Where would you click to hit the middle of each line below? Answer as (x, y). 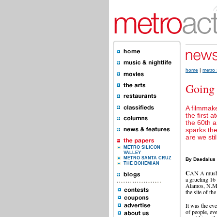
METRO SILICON (142, 147)
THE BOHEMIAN (141, 163)
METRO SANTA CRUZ (147, 158)
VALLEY (132, 153)
